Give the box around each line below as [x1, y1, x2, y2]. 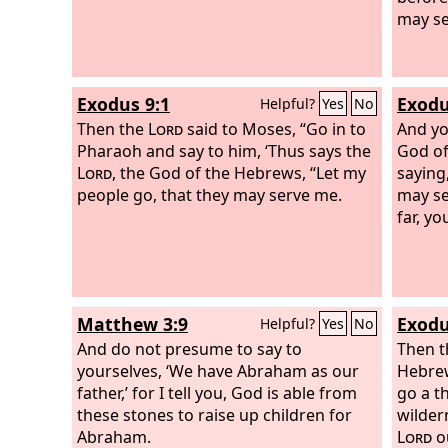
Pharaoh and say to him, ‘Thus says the [77, 139, 371, 162]
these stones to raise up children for [77, 403, 352, 426]
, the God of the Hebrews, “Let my [112, 161, 366, 184]
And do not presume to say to [77, 337, 302, 360]
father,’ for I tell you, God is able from [77, 381, 357, 404]
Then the [77, 117, 148, 140]
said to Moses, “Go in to [183, 117, 366, 140]
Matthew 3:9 [77, 312, 188, 336]
